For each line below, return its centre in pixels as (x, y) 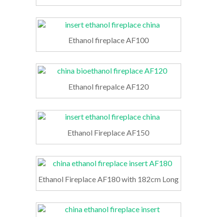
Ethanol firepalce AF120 (108, 86)
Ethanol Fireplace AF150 (108, 133)
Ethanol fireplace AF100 (108, 40)
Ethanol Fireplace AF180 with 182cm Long (108, 179)
